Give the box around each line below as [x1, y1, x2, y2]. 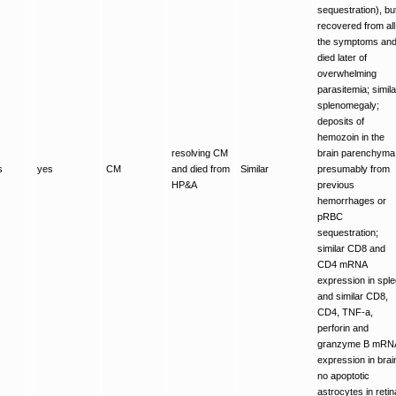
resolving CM [171, 147, 228, 158]
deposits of [317, 115, 364, 126]
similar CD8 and [317, 242, 385, 254]
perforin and [317, 322, 369, 333]
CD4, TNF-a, [317, 306, 373, 317]
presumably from [317, 163, 390, 174]
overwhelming [317, 67, 377, 79]
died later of [317, 51, 367, 63]
